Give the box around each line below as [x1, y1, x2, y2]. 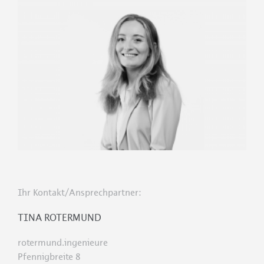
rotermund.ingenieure [18, 236, 108, 249]
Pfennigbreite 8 [18, 250, 81, 263]
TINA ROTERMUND [18, 210, 101, 225]
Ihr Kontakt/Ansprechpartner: [18, 186, 141, 199]
